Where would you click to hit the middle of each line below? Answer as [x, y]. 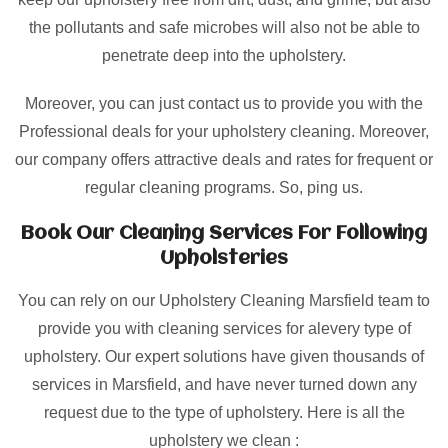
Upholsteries [224, 259]
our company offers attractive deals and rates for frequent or [224, 159]
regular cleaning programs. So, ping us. [224, 187]
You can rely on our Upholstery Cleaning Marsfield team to [224, 300]
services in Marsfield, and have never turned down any [224, 384]
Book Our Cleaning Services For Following [224, 234]
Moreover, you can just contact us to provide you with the [224, 103]
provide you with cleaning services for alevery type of [224, 328]
